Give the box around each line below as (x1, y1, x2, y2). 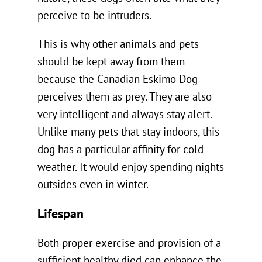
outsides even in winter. (37, 178, 149, 192)
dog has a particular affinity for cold (37, 143, 204, 157)
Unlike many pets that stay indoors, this (37, 126, 219, 139)
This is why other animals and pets (37, 38, 199, 51)
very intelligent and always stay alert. (37, 108, 212, 122)
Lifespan (37, 206, 84, 222)
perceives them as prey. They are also (37, 91, 212, 104)
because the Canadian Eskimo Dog (37, 73, 198, 87)
